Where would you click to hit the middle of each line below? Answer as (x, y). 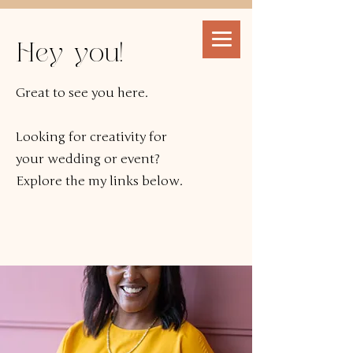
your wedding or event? (88, 159)
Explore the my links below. (99, 181)
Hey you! (69, 55)
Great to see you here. (82, 93)
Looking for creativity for (91, 137)
